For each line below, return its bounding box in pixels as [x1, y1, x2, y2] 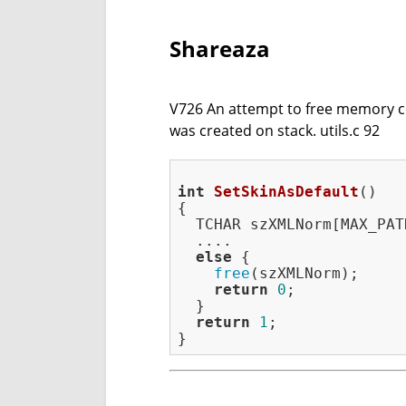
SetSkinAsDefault [214, 183, 359, 201]
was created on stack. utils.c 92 [169, 121, 380, 141]
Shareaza [169, 34, 270, 64]
